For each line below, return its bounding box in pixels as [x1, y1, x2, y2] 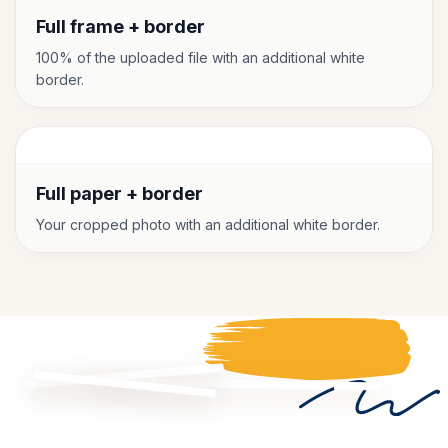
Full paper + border [36, 183, 203, 204]
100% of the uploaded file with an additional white [36, 49, 365, 66]
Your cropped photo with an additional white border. [36, 216, 380, 233]
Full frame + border [36, 16, 205, 37]
